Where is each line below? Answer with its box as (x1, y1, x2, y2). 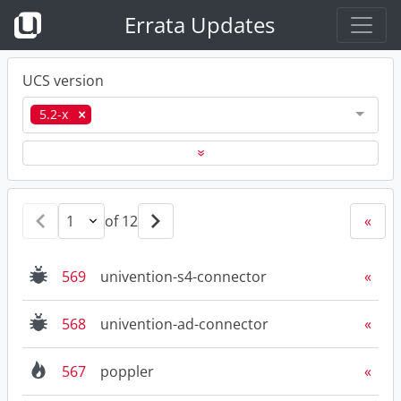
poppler (100, 361, 154, 381)
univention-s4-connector (100, 266, 267, 286)
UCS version (22, 71, 104, 90)
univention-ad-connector (100, 313, 269, 334)
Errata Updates (124, 10, 275, 39)
